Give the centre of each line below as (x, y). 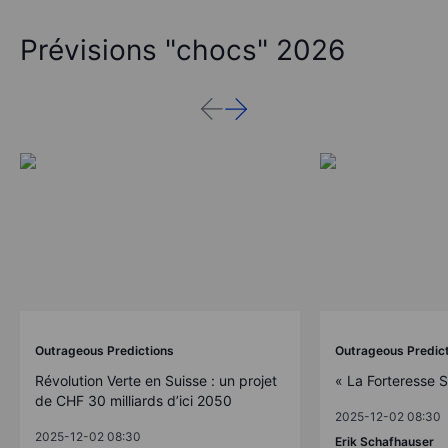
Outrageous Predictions (104, 350)
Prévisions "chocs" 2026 (182, 50)
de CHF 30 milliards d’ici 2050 (133, 400)
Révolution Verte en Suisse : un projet (156, 380)
